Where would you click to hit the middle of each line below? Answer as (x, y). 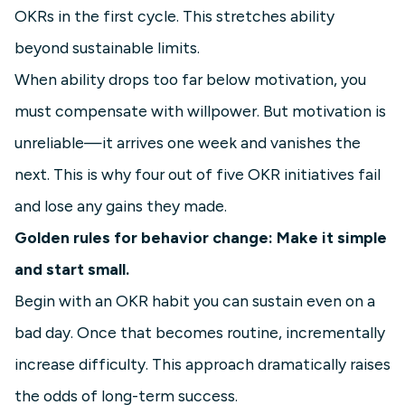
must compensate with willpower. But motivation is (200, 111)
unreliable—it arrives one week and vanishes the (188, 143)
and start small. (72, 269)
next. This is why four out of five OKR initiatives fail (198, 174)
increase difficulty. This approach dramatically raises (202, 364)
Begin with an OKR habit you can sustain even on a (195, 301)
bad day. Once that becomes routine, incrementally (200, 333)
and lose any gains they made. (121, 206)
